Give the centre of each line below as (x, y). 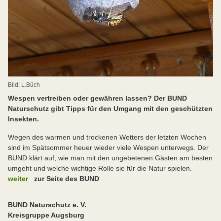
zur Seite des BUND (67, 178)
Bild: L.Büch (24, 85)
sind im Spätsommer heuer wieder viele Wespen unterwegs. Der (108, 147)
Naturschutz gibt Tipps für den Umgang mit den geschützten (110, 108)
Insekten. (24, 119)
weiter (18, 178)
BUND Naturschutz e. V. (48, 204)
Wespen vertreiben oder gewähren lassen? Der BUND (97, 98)
